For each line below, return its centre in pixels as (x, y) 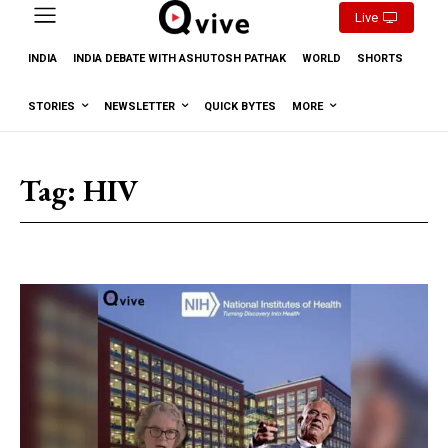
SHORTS (380, 58)
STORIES (51, 106)
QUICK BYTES (240, 106)
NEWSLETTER (139, 106)
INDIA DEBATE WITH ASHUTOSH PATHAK (179, 58)
